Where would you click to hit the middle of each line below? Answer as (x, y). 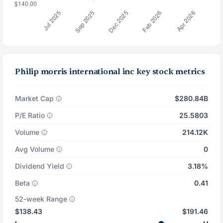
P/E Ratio (30, 115)
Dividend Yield (40, 166)
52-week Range (41, 199)
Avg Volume (35, 149)
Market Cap (35, 98)
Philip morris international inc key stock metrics (110, 72)
